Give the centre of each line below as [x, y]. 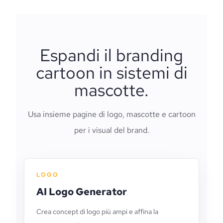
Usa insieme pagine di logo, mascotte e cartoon [111, 114]
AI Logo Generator [82, 192]
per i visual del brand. [111, 130]
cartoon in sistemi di [111, 72]
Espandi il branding [111, 55]
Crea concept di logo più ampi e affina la [97, 212]
